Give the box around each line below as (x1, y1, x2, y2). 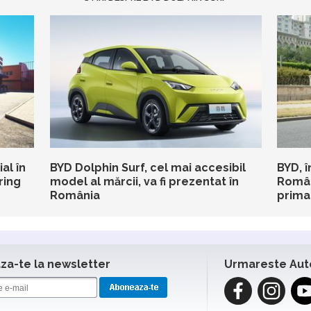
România (49, 189, 100, 202)
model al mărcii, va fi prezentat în (49, 175, 239, 188)
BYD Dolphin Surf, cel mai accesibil (49, 161, 246, 174)
